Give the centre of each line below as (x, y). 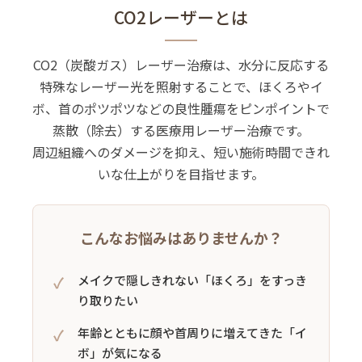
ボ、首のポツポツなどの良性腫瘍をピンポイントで (181, 108)
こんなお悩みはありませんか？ (181, 237)
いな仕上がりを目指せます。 (181, 173)
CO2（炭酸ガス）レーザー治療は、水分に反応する (181, 64)
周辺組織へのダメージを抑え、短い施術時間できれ (181, 152)
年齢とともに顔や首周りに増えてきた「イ (192, 332)
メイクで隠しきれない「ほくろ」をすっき (192, 280)
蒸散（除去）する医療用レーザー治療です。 (181, 130)
